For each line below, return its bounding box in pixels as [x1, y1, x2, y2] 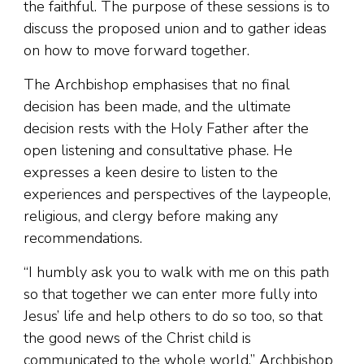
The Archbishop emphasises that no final [24, 75, 290, 95]
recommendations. [24, 228, 142, 249]
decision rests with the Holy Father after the [24, 119, 309, 139]
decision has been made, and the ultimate [24, 97, 291, 117]
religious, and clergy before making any [24, 206, 278, 227]
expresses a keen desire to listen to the [24, 162, 278, 183]
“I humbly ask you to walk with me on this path [24, 262, 329, 283]
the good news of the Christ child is [24, 328, 251, 349]
